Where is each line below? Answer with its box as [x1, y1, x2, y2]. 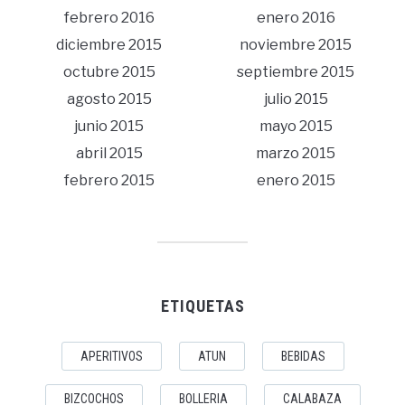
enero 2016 [256, 9, 335, 27]
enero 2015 [256, 172, 335, 190]
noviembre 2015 [240, 36, 353, 54]
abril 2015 [75, 145, 143, 163]
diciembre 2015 [56, 36, 163, 54]
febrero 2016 [63, 9, 155, 27]
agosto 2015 [66, 90, 152, 108]
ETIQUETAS [160, 297, 245, 316]
